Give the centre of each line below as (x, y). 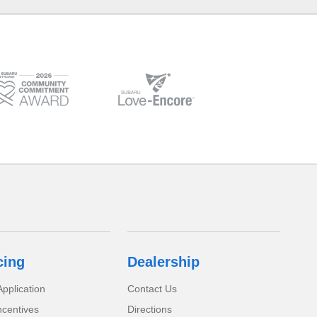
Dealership (164, 262)
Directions (150, 310)
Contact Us (152, 289)
